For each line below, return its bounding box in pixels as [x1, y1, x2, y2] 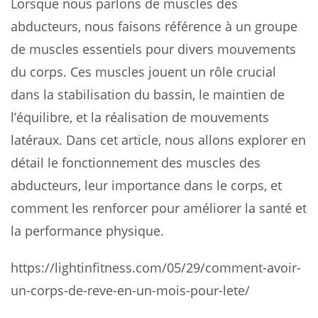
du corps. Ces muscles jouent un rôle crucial [11, 62, 276, 80]
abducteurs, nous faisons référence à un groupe [11, 17, 297, 35]
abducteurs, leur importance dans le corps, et [11, 176, 282, 194]
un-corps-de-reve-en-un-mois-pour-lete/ [11, 281, 250, 299]
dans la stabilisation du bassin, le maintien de [11, 85, 285, 103]
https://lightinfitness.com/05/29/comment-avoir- [11, 258, 301, 276]
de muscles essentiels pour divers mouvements [11, 40, 296, 57]
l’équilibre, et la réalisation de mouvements [11, 108, 269, 126]
